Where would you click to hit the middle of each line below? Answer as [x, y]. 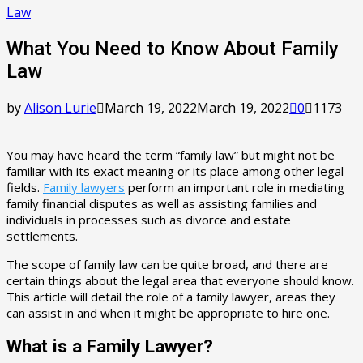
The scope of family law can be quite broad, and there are [167, 264]
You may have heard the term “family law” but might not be [171, 154]
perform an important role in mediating [235, 187]
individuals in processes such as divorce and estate [149, 219]
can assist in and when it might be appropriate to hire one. [168, 312]
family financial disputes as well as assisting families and [162, 203]
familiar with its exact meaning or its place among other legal [175, 171]
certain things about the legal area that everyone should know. [180, 280]
